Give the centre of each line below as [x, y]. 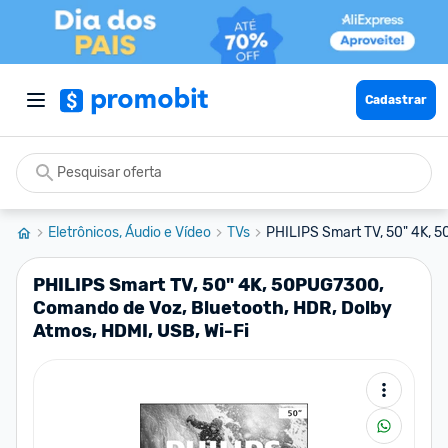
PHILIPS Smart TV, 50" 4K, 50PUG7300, [208, 285]
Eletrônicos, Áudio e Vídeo [129, 232]
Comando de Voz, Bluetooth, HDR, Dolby [212, 308]
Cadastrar [396, 100]
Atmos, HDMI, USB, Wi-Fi [141, 331]
